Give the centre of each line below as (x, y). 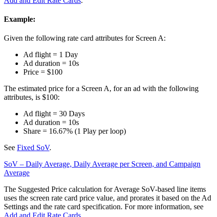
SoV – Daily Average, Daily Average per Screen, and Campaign (102, 164)
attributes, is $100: (32, 97)
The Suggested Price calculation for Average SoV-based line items (105, 189)
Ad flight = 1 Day (51, 55)
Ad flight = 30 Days (54, 114)
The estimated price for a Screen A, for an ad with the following (101, 89)
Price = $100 (43, 72)
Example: (20, 19)
